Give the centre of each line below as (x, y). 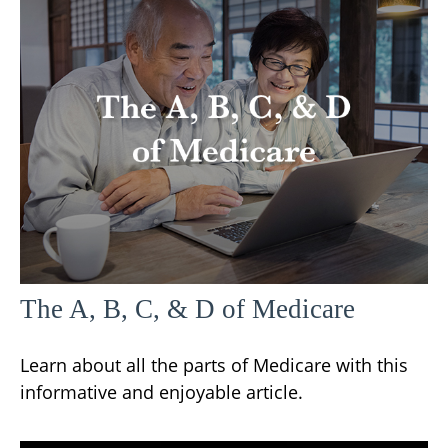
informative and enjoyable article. (161, 391)
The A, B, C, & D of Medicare (187, 308)
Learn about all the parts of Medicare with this (214, 364)
